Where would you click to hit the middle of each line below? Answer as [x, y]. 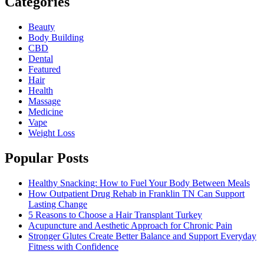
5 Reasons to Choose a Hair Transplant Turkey [115, 214]
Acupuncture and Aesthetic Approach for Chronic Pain [130, 225]
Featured [44, 69]
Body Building [56, 37]
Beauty [42, 27]
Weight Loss [52, 133]
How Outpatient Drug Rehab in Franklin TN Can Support [136, 193]
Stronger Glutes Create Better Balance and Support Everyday [142, 236]
